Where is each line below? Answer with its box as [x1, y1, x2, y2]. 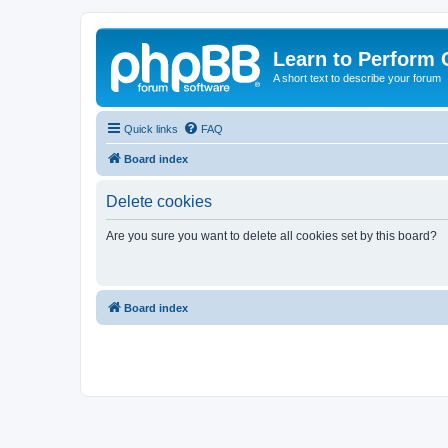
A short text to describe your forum [273, 72, 441, 84]
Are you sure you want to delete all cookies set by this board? [106, 228, 437, 243]
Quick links [124, 122, 178, 135]
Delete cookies [106, 192, 212, 210]
